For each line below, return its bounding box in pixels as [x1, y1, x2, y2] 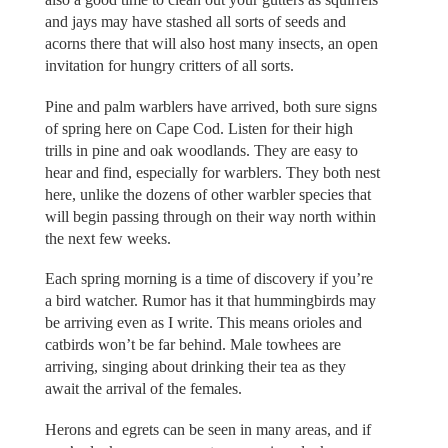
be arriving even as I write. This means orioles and [44, 314, 362, 332]
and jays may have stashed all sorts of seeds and [44, 13, 346, 31]
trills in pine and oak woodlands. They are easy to [44, 141, 358, 159]
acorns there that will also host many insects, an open [44, 35, 378, 53]
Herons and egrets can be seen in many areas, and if [44, 420, 371, 438]
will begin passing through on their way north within [44, 207, 376, 225]
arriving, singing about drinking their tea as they [44, 358, 346, 376]
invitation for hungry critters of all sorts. [44, 57, 294, 75]
